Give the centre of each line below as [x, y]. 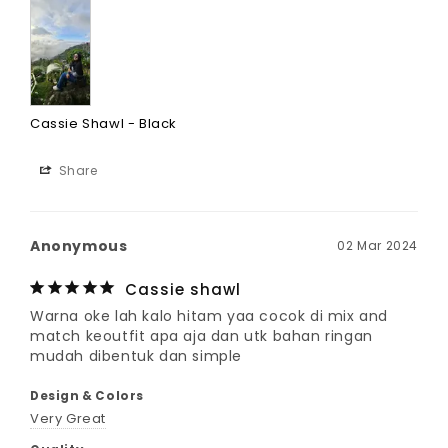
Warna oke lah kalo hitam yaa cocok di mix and [209, 316]
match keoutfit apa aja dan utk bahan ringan [201, 336]
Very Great [68, 418]
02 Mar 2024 [377, 245]
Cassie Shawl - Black [103, 123]
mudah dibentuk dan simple [136, 356]
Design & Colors [87, 396]
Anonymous [79, 246]
